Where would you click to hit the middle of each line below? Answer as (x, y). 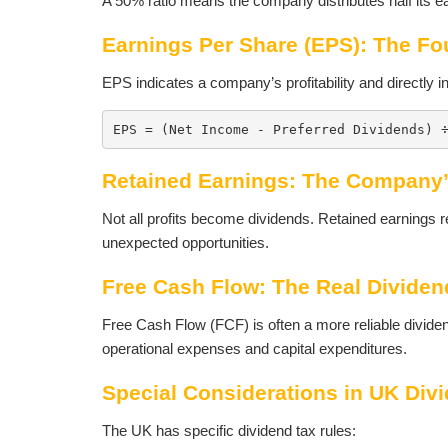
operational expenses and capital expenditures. (254, 348)
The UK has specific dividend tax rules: (229, 430)
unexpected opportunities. (185, 242)
